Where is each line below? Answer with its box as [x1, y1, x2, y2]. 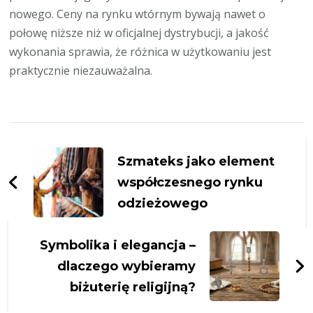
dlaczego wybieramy [57, 259, 196, 275]
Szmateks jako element [117, 154, 275, 170]
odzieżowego [117, 196, 208, 212]
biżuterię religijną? [69, 279, 196, 296]
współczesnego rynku [117, 175, 263, 191]
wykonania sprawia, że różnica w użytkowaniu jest [9, 44, 272, 60]
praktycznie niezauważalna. [9, 63, 153, 79]
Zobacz [8, 121, 93, 149]
